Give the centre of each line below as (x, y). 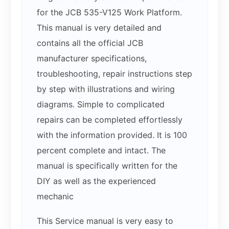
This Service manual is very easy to (105, 221)
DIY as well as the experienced (96, 181)
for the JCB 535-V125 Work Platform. (109, 13)
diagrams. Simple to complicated (101, 105)
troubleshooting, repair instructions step (114, 74)
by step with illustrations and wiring (106, 89)
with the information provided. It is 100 (112, 135)
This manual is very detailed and (99, 28)
